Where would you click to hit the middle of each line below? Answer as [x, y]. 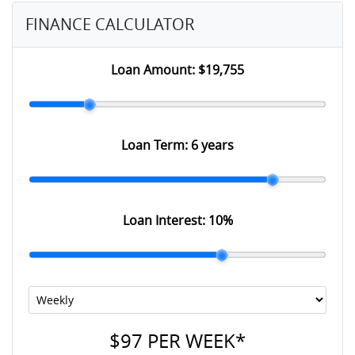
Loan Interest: [165, 221]
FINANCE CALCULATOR [110, 25]
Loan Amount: [155, 70]
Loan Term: [156, 145]
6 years [212, 145]
